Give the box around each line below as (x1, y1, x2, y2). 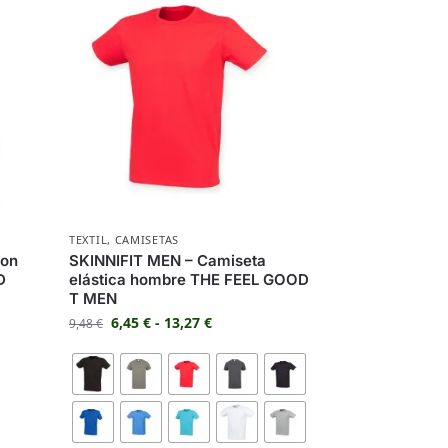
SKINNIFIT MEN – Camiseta (69, 251, 267, 271)
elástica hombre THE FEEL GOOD (69, 270, 310, 290)
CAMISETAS (114, 232, 179, 248)
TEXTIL (69, 232, 108, 248)
